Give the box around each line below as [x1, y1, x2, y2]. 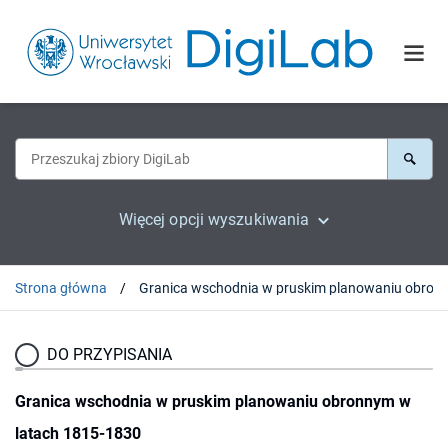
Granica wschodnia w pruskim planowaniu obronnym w [15, 391, 411, 411]
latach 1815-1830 [15, 423, 141, 443]
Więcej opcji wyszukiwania [118, 209, 310, 229]
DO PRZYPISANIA [47, 344, 172, 364]
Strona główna [15, 279, 107, 296]
